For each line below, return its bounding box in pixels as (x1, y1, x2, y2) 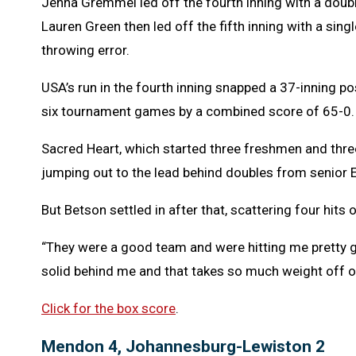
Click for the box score (41, 300, 176, 316)
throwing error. (41, 41, 130, 58)
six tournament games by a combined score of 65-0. (41, 103, 354, 119)
